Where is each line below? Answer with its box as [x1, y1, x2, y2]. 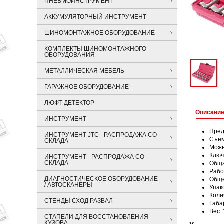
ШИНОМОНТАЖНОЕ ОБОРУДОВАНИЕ [44, 29, 155, 36]
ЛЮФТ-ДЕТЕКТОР [44, 99, 94, 106]
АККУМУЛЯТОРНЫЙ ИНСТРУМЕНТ [44, 13, 146, 20]
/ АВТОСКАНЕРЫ [44, 181, 92, 188]
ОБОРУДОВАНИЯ [44, 51, 95, 58]
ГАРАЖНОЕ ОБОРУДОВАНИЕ [44, 83, 129, 90]
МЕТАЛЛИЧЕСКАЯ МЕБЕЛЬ [44, 67, 124, 74]
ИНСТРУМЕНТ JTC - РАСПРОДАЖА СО [44, 131, 157, 138]
